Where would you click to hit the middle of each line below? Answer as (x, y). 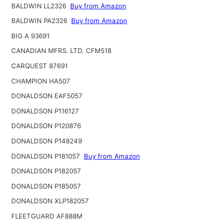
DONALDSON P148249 (46, 141)
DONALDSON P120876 (46, 126)
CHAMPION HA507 (41, 81)
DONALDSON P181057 (46, 156)
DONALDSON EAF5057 (47, 96)
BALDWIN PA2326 (40, 21)
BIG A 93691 (30, 36)
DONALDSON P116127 (45, 111)
